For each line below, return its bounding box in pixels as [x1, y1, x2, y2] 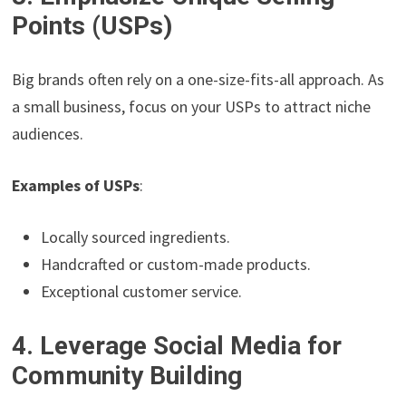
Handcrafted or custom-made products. [41, 254, 312, 275]
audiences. [12, 123, 84, 145]
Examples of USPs [12, 175, 140, 197]
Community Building [12, 361, 243, 391]
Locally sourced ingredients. [41, 227, 231, 248]
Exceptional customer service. [41, 281, 243, 303]
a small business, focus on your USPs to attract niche [12, 96, 372, 118]
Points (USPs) [12, 11, 173, 42]
